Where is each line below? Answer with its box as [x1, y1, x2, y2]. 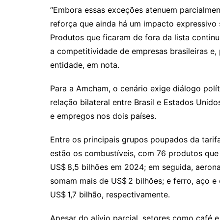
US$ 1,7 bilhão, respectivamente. [50, 189, 170, 199]
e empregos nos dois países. [50, 110, 156, 121]
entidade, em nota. [50, 59, 119, 70]
